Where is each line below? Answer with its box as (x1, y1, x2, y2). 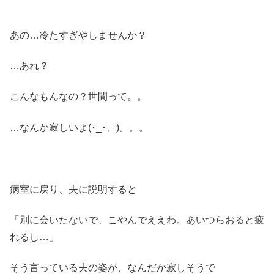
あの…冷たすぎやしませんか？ (10, 29, 147, 40)
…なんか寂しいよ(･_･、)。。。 (10, 122, 149, 133)
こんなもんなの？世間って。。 (10, 91, 147, 102)
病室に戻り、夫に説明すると (10, 183, 137, 194)
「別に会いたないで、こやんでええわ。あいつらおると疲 (10, 214, 264, 225)
